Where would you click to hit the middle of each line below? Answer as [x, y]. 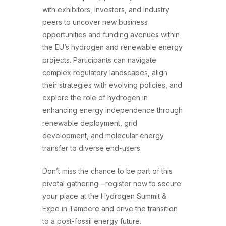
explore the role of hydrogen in [95, 97]
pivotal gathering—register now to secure [112, 183]
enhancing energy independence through [112, 110]
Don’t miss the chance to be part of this [107, 171]
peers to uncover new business [95, 22]
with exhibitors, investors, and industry [106, 9]
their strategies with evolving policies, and [112, 85]
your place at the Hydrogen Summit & [104, 196]
